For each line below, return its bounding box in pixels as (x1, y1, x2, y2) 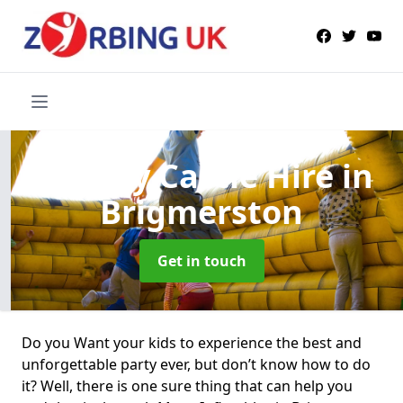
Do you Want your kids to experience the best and (22, 332, 362, 353)
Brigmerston (100, 189, 303, 234)
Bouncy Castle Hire (30, 153, 342, 198)
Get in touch (157, 250, 246, 271)
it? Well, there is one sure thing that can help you (22, 375, 353, 396)
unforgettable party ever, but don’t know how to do (22, 354, 371, 374)
